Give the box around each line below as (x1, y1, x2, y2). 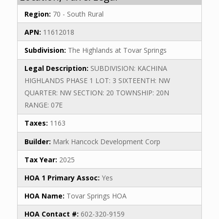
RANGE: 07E (24, 100, 63, 110)
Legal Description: (24, 64, 88, 73)
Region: (24, 9, 51, 19)
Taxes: (24, 118, 48, 128)
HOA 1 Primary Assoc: (24, 173, 100, 182)
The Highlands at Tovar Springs (66, 45, 167, 55)
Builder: (24, 136, 51, 146)
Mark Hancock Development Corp (51, 136, 160, 146)
